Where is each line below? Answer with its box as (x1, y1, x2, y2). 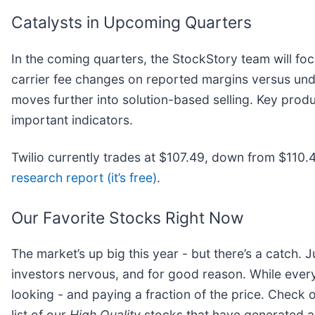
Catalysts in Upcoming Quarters (11, 13, 252, 33)
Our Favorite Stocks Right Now (11, 207, 244, 228)
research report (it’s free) (11, 169, 157, 185)
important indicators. (11, 112, 133, 127)
